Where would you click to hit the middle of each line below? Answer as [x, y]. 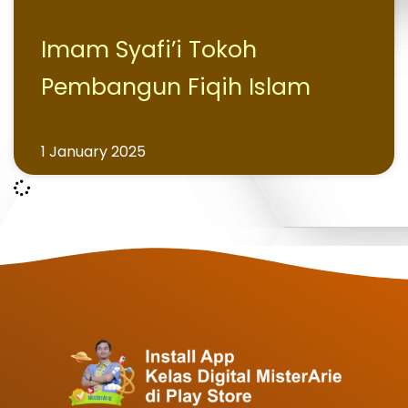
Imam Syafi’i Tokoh [149, 50]
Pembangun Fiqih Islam [176, 87]
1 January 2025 [93, 152]
